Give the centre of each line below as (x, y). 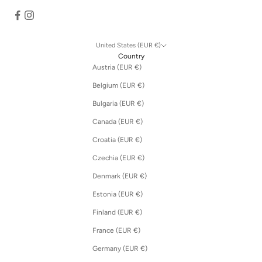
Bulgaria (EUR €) (140, 103)
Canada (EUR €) (139, 121)
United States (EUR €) (157, 45)
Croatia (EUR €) (138, 139)
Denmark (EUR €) (143, 176)
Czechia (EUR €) (141, 158)
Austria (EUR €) (138, 67)
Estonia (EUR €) (139, 194)
